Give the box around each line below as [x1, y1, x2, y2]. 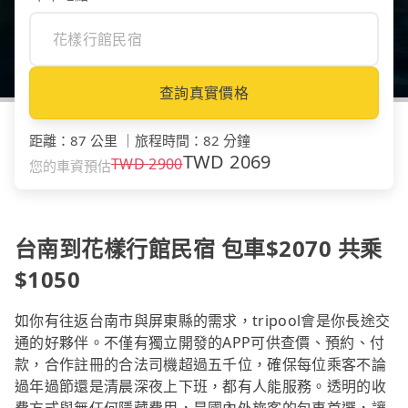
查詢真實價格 [159, 83, 249, 104]
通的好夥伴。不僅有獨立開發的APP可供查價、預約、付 [15, 332, 385, 353]
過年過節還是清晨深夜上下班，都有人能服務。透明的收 [15, 376, 387, 397]
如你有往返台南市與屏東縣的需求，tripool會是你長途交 [15, 311, 391, 331]
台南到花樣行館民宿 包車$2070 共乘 [15, 233, 382, 264]
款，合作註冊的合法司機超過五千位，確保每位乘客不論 [15, 354, 387, 375]
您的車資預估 [29, 157, 111, 176]
